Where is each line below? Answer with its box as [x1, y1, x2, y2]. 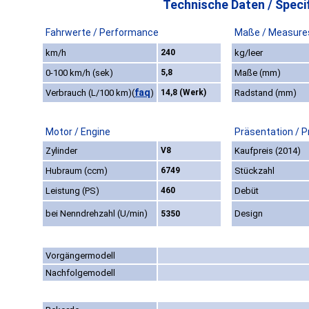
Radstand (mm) [235, 88, 297, 99]
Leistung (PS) [46, 186, 99, 197]
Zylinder [46, 146, 77, 157]
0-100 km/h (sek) [46, 68, 113, 79]
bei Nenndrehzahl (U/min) [46, 208, 148, 219]
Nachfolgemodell [46, 268, 115, 279]
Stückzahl [235, 166, 275, 177]
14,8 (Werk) [161, 88, 206, 98]
